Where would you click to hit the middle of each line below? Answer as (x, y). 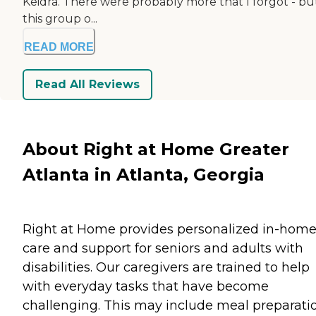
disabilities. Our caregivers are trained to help (166, 267)
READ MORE (59, 47)
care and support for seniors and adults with (163, 248)
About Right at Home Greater (156, 149)
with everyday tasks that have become (146, 286)
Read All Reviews (87, 85)
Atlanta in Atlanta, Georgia (144, 174)
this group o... (60, 18)
